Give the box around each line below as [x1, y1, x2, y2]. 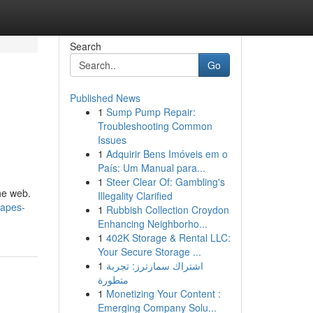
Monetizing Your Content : [105, 286, 221, 300]
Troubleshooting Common [97, 119, 212, 133]
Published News [69, 91, 140, 105]
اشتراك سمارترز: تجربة [105, 259, 203, 272]
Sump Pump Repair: [105, 105, 196, 119]
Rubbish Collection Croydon [105, 203, 229, 217]
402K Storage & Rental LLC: [105, 231, 231, 245]
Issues [97, 133, 126, 147]
